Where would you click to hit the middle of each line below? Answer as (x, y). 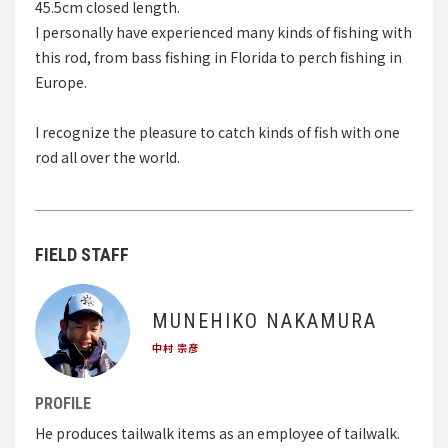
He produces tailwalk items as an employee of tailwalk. (217, 433)
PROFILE (63, 404)
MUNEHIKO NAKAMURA (265, 320)
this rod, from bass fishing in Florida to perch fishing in (218, 56)
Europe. (61, 81)
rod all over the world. (107, 156)
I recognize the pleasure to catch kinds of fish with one (217, 131)
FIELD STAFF (82, 254)
